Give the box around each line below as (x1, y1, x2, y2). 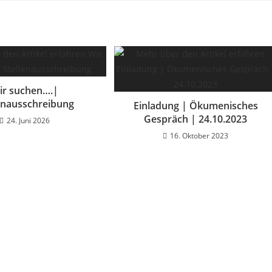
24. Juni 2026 (6, 115, 50, 126)
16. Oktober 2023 (170, 130, 229, 141)
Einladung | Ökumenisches (133, 98, 258, 112)
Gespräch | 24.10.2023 (144, 112, 248, 126)
